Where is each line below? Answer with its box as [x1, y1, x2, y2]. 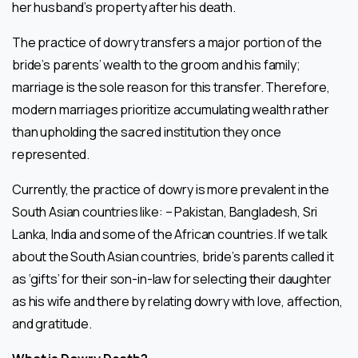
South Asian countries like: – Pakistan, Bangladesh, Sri [12, 202, 318, 221]
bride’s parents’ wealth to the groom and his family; [12, 55, 300, 74]
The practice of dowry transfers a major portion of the [12, 33, 322, 51]
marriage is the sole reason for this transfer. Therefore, [12, 78, 330, 96]
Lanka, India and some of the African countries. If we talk [12, 225, 328, 243]
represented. [12, 145, 90, 163]
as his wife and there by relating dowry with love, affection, [12, 292, 343, 310]
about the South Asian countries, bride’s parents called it [12, 247, 334, 265]
